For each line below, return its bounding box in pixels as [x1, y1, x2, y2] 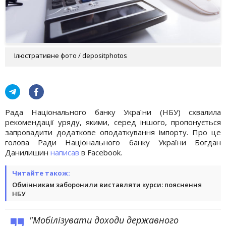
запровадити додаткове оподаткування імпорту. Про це [5, 127, 221, 137]
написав [50, 147, 79, 157]
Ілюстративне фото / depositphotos [14, 50, 127, 60]
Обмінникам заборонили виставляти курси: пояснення [12, 180, 202, 189]
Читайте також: [12, 168, 70, 178]
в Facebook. [79, 147, 122, 157]
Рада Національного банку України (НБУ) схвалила [5, 106, 221, 117]
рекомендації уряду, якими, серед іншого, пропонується [5, 117, 221, 127]
